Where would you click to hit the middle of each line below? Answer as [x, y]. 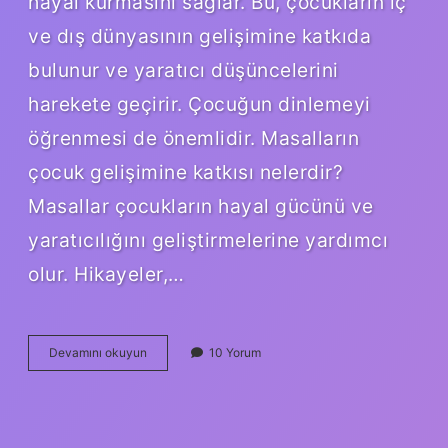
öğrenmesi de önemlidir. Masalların [193, 137]
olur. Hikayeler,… [106, 273]
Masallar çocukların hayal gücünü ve [201, 205]
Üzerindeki [176, 423]
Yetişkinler [175, 405]
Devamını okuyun [98, 352]
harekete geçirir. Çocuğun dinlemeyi [199, 103]
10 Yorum [235, 352]
